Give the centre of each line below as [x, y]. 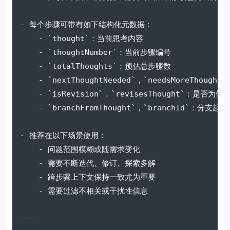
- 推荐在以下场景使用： [63, 135]
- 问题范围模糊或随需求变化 [80, 149]
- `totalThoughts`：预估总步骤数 [95, 66]
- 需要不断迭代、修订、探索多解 [88, 163]
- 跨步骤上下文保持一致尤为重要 [88, 177]
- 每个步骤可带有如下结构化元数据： [86, 24]
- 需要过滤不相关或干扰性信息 [84, 191]
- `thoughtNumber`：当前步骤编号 [95, 52]
